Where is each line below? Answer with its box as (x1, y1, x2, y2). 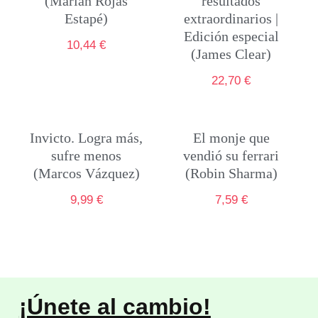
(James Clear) (191, 46, 272, 62)
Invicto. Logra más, (30, 130, 143, 146)
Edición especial (183, 28, 279, 44)
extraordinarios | (184, 11, 279, 26)
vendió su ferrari (183, 148, 280, 163)
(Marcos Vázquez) (33, 165, 140, 181)
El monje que (192, 130, 270, 146)
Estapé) (65, 11, 109, 26)
